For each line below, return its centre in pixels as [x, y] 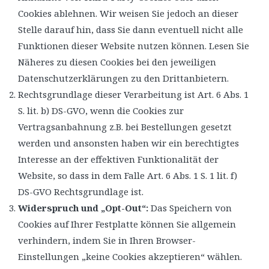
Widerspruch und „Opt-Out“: [83, 207]
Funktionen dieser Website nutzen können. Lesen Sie [134, 45]
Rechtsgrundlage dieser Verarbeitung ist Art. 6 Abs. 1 [133, 94]
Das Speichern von [190, 207]
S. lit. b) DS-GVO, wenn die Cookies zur [101, 110]
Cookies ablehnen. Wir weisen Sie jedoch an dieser [128, 13]
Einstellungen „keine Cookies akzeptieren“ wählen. [130, 256]
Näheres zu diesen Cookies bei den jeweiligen [117, 62]
